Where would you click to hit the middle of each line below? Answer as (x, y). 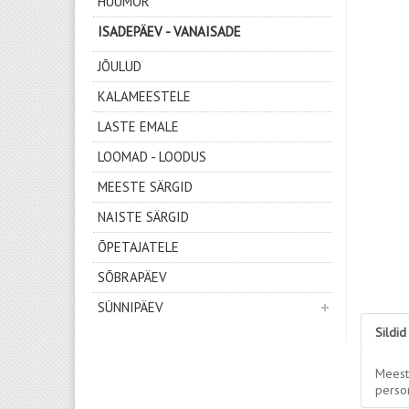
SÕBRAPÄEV (132, 277)
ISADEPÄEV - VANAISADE (169, 31)
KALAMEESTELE (144, 96)
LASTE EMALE (138, 126)
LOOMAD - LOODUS (152, 157)
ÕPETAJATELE (138, 247)
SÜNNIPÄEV (131, 307)
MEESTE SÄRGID (145, 187)
